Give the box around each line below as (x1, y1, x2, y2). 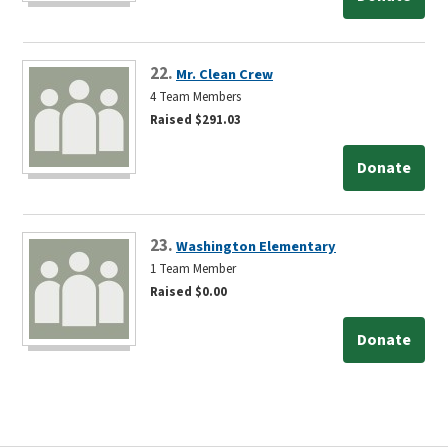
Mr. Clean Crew (176, 63, 273, 85)
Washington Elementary (176, 235, 336, 257)
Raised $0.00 (150, 282, 227, 301)
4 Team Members (150, 87, 241, 106)
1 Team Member (150, 259, 236, 278)
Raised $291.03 (150, 110, 241, 129)
